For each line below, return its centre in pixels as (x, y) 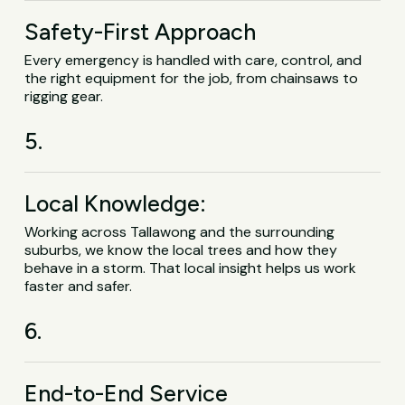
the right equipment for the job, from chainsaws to (192, 78)
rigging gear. (64, 96)
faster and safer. (79, 286)
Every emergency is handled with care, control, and (193, 60)
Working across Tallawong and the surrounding (180, 231)
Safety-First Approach (141, 31)
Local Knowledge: (116, 203)
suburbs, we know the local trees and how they (181, 250)
